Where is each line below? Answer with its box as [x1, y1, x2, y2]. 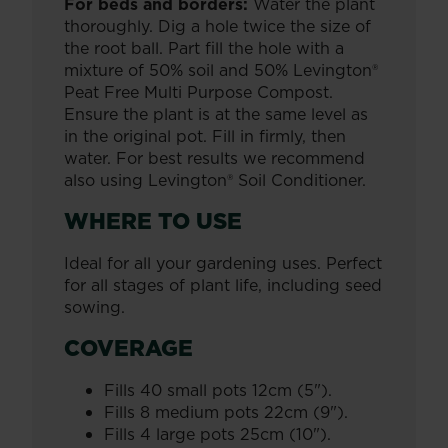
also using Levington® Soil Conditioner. [64, 169, 366, 191]
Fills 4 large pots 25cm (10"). [104, 423, 331, 445]
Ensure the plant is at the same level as [64, 103, 368, 125]
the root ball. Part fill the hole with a [64, 37, 344, 59]
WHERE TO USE [64, 205, 242, 236]
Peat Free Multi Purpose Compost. [64, 81, 333, 103]
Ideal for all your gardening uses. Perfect [64, 252, 382, 274]
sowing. [64, 296, 125, 318]
